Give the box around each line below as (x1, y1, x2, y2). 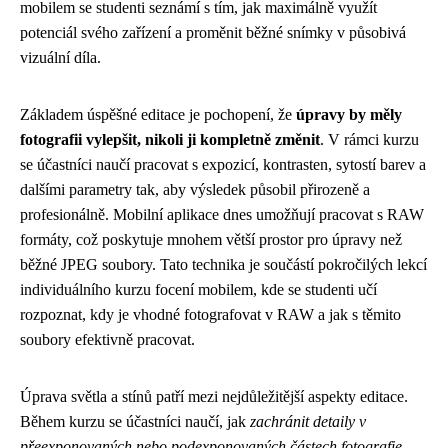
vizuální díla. (20, 48, 101, 66)
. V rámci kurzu (320, 130, 419, 148)
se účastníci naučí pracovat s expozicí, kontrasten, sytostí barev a (20, 155, 426, 173)
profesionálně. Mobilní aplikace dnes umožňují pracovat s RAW (20, 205, 424, 223)
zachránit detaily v (250, 412, 366, 430)
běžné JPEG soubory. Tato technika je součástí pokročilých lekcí (20, 255, 427, 273)
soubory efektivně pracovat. (20, 330, 195, 348)
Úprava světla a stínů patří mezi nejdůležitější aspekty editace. (20, 387, 408, 405)
